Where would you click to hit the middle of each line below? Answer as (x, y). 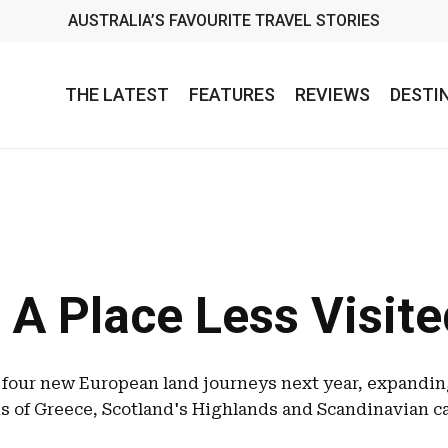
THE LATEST (117, 94)
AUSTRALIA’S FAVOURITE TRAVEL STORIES (223, 20)
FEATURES (232, 94)
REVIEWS (332, 94)
